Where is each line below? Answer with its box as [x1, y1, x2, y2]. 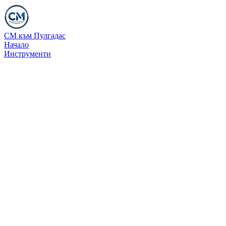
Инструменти [4, 49, 51, 58]
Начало [4, 40, 29, 49]
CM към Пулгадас [4, 31, 66, 40]
